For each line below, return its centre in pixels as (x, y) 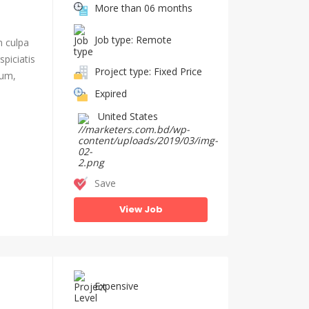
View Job (141, 209)
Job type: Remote (133, 39)
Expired (111, 93)
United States (128, 116)
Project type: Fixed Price (148, 71)
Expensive (117, 286)
